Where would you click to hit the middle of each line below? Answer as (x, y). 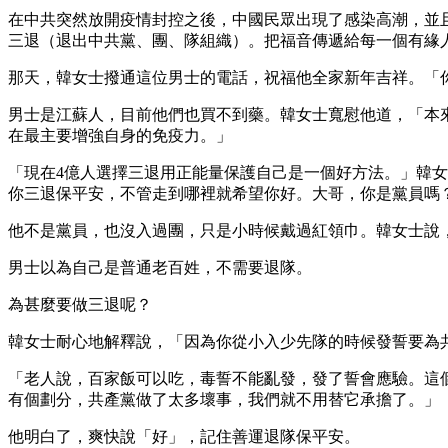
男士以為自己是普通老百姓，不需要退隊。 (160, 267)
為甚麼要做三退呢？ (80, 304)
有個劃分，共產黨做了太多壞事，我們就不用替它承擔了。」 (224, 399)
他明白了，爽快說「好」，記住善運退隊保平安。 (184, 436)
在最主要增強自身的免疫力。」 (120, 135)
